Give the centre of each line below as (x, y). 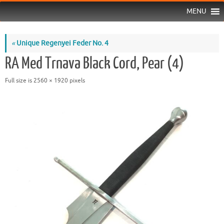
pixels (76, 80)
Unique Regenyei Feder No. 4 (62, 43)
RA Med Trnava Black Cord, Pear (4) (94, 63)
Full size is (19, 80)
